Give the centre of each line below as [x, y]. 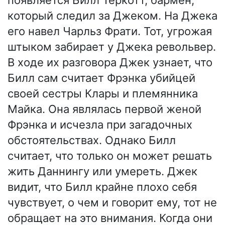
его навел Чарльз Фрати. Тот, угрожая [110, 31]
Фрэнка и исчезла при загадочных [100, 125]
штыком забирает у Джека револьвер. [112, 47]
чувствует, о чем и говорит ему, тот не [112, 203]
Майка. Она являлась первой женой [104, 109]
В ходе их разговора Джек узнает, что [110, 63]
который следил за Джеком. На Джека [113, 16]
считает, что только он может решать [110, 156]
